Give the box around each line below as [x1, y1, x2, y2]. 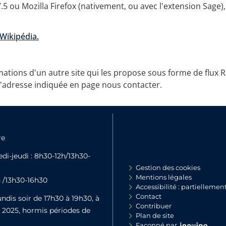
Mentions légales [136, 173, 192, 181]
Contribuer [136, 202, 172, 210]
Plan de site [136, 211, 174, 219]
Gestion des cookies [136, 163, 200, 172]
